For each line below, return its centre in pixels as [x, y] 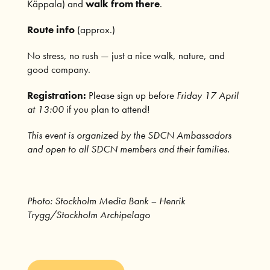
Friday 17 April [207, 95]
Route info [51, 29]
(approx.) [95, 29]
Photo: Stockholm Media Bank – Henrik [106, 200]
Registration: [56, 95]
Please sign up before [131, 95]
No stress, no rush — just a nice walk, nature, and [126, 55]
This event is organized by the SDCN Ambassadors [129, 135]
